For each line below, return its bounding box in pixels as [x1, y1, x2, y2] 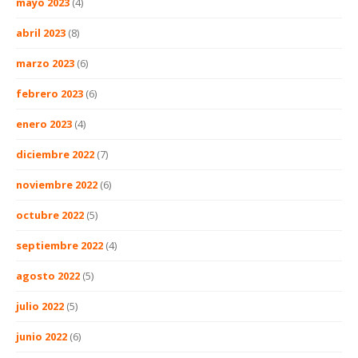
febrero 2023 [16, 86, 83, 101]
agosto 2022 [16, 268, 80, 283]
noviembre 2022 [16, 177, 97, 192]
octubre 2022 [16, 207, 84, 222]
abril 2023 [16, 25, 66, 40]
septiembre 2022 [16, 237, 103, 253]
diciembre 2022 [16, 146, 94, 161]
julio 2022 [16, 298, 64, 313]
